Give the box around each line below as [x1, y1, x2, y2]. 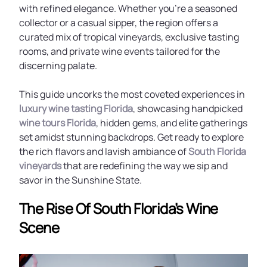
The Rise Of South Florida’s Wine [19, 198, 218, 218]
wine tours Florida [19, 116, 96, 129]
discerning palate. [19, 59, 97, 72]
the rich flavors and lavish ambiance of [19, 145, 187, 158]
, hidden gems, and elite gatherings [96, 116, 247, 129]
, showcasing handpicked [133, 102, 243, 115]
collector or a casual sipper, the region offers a [19, 16, 218, 29]
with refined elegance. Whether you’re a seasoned [19, 2, 237, 15]
